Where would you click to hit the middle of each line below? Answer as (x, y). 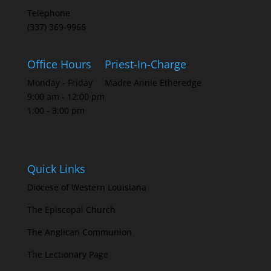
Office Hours (59, 64)
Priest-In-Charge (145, 64)
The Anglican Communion (79, 232)
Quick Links (56, 168)
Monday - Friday (60, 83)
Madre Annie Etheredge (153, 83)
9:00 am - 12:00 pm (66, 97)
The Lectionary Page (67, 254)
